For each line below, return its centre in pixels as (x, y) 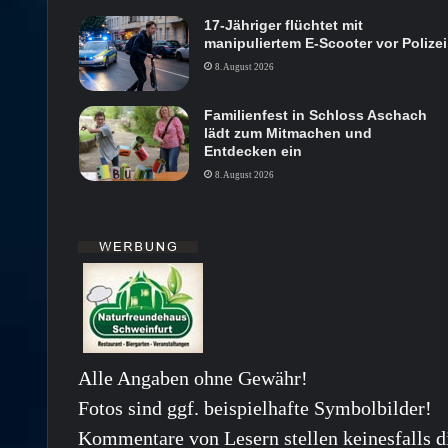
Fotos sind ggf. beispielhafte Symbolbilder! (255, 408)
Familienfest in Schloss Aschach (315, 115)
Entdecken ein (252, 151)
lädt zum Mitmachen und (287, 133)
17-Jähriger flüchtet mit (283, 25)
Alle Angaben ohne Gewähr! (193, 378)
